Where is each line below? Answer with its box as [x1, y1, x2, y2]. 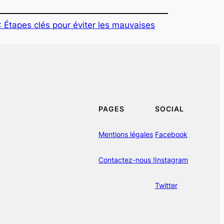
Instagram [155, 155, 188, 164]
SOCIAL [155, 104, 184, 113]
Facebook [155, 130, 187, 139]
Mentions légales [98, 130, 153, 139]
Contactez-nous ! [98, 155, 155, 164]
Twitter [155, 180, 177, 189]
